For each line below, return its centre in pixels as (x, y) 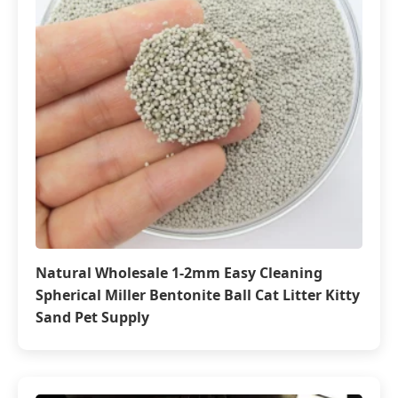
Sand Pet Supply (92, 317)
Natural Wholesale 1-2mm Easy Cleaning (179, 273)
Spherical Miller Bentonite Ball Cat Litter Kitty (198, 295)
